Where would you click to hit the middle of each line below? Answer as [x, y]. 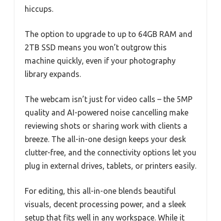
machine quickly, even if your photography [100, 60]
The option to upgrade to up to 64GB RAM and [109, 34]
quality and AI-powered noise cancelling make [107, 112]
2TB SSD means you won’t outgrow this [96, 47]
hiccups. [39, 9]
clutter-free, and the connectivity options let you [110, 152]
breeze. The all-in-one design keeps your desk [105, 139]
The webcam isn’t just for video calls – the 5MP [109, 99]
